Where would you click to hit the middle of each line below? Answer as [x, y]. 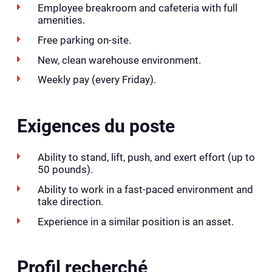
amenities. [61, 20]
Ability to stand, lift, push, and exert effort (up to [146, 158]
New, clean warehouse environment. [119, 60]
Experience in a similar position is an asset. [135, 221]
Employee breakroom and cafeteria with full [137, 8]
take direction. [70, 201]
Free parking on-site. [84, 40]
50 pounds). [65, 170]
